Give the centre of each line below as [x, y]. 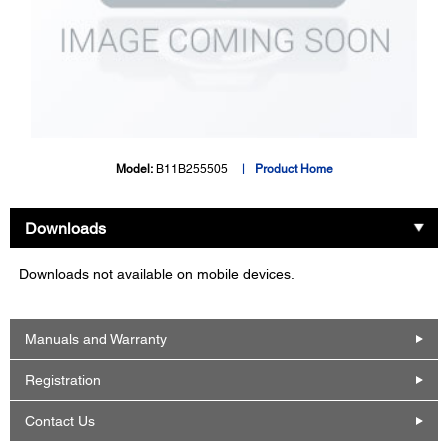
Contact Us [60, 420]
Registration [63, 379]
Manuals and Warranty [96, 338]
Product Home [293, 169]
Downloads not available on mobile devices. [157, 274]
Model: [135, 169]
